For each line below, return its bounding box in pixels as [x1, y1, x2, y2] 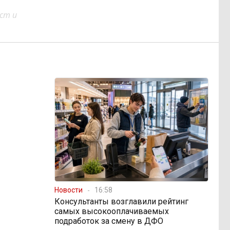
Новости [54, 185, 83, 194]
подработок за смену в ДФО [54, 216, 163, 226]
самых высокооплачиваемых [54, 206, 169, 216]
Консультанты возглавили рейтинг [54, 196, 188, 206]
